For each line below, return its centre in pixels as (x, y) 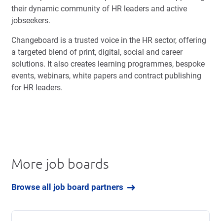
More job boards (60, 164)
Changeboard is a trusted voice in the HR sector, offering (109, 40)
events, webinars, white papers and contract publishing (106, 75)
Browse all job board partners (67, 187)
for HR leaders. (37, 87)
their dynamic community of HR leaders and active (99, 8)
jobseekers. (31, 20)
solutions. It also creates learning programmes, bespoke (108, 64)
